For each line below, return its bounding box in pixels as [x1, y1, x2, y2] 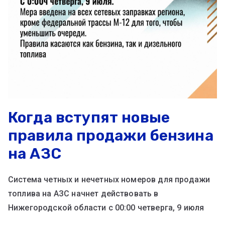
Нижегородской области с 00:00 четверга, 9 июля [8, 203, 204, 213]
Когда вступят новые [8, 108, 170, 127]
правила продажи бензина [8, 127, 213, 145]
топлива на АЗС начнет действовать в [8, 189, 159, 199]
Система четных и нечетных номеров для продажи [8, 175, 210, 185]
